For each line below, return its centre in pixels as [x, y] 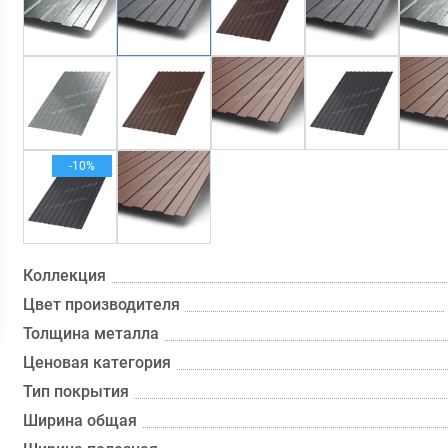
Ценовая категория [97, 362]
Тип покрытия [76, 391]
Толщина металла [91, 333]
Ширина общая [80, 420]
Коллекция [65, 275]
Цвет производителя [102, 304]
